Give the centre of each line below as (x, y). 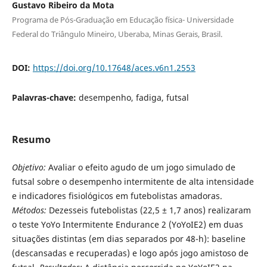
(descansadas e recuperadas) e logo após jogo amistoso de (130, 253)
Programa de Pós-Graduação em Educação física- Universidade (122, 19)
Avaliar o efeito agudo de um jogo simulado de (140, 167)
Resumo (31, 139)
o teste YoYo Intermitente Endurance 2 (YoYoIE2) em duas (127, 224)
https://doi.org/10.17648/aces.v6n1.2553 (114, 67)
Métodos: (29, 210)
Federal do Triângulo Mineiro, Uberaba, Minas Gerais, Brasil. (117, 34)
